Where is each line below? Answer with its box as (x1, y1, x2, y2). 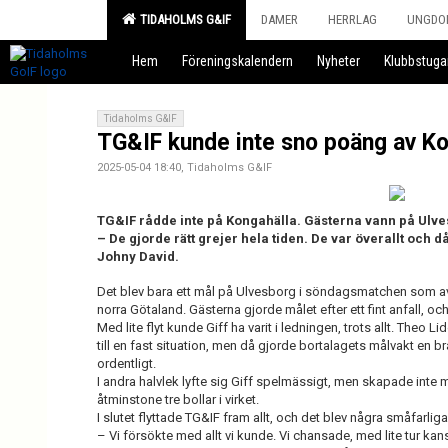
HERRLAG (328, 12, 377, 27)
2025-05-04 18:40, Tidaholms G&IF (97, 161, 272, 174)
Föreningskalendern (182, 53, 293, 69)
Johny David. (97, 249, 179, 264)
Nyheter (317, 53, 360, 69)
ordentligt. (97, 356, 156, 371)
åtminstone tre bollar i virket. (97, 392, 262, 407)
